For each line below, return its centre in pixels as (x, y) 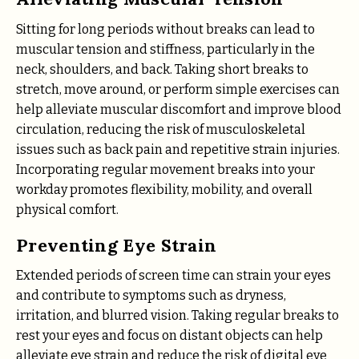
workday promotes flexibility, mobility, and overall (164, 189)
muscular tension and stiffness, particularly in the (165, 49)
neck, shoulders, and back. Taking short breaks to (162, 69)
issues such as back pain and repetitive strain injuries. (178, 149)
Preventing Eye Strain (117, 245)
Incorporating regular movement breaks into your (165, 169)
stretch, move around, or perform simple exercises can (178, 89)
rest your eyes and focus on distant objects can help (169, 336)
